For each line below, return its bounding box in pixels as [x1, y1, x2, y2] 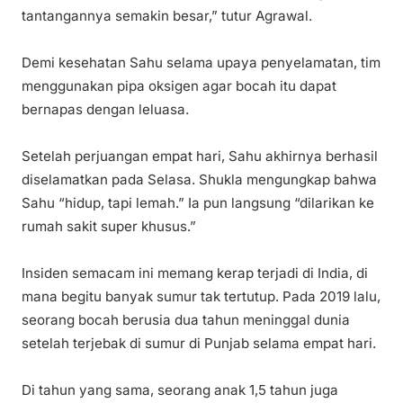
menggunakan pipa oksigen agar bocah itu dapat [22, 77, 336, 95]
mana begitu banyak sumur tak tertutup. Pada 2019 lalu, [22, 288, 381, 306]
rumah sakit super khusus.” [22, 218, 196, 236]
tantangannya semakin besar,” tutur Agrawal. [22, 7, 312, 25]
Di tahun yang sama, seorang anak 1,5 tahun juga [22, 381, 338, 399]
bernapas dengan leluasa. [22, 101, 189, 119]
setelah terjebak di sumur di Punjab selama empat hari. [22, 335, 376, 353]
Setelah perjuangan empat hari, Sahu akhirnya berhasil [22, 148, 378, 166]
